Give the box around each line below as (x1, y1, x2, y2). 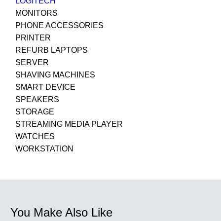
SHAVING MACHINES (15, 71, 95, 79)
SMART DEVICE (15, 83, 75, 92)
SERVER (15, 58, 49, 67)
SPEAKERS (15, 95, 59, 104)
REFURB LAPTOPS (15, 46, 88, 55)
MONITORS (15, 9, 58, 18)
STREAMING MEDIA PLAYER (15, 120, 123, 129)
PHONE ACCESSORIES (15, 21, 104, 30)
